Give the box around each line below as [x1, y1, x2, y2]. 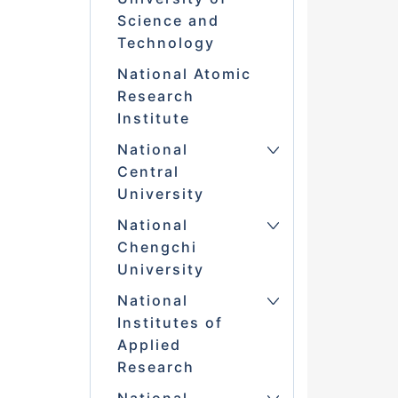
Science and [116, 12, 219, 30]
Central [116, 163, 179, 181]
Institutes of [116, 314, 223, 332]
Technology [116, 34, 215, 52]
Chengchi [116, 238, 197, 257]
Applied [116, 336, 181, 354]
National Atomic [116, 65, 251, 84]
